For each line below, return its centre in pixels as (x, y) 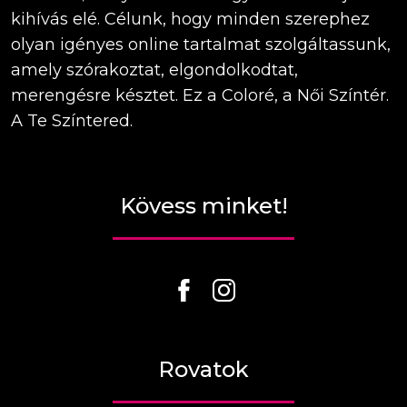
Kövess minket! (203, 206)
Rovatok (203, 370)
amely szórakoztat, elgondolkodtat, (154, 70)
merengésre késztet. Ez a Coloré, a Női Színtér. (200, 96)
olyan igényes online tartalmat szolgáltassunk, (201, 45)
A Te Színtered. (72, 121)
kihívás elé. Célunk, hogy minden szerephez (190, 20)
